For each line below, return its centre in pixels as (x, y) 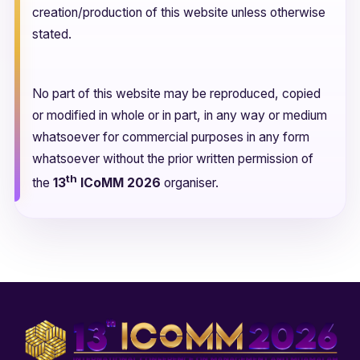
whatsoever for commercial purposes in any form (171, 137)
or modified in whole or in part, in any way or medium (180, 116)
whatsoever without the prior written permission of (173, 159)
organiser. (190, 183)
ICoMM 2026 (119, 183)
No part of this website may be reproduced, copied (176, 94)
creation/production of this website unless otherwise (179, 13)
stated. (52, 35)
